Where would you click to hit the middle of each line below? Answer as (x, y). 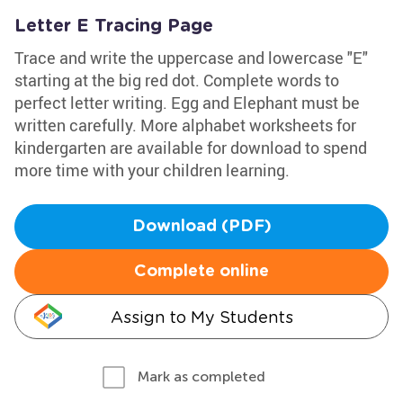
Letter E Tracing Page (114, 26)
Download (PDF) (201, 227)
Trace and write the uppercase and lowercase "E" (191, 58)
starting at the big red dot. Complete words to (177, 80)
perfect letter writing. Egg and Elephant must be (187, 103)
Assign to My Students (201, 317)
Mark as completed (201, 376)
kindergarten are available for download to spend (191, 148)
